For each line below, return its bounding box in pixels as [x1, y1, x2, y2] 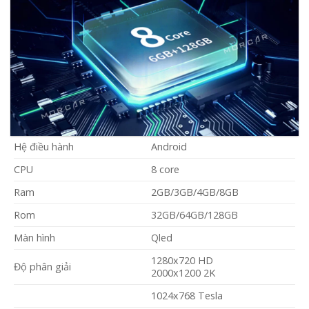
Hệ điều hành [14, 139, 74, 153]
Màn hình [14, 230, 55, 244]
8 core [151, 162, 180, 176]
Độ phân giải [14, 259, 71, 273]
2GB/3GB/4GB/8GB [151, 185, 239, 199]
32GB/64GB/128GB [151, 208, 239, 221]
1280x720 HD [151, 253, 214, 267]
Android [151, 139, 188, 153]
